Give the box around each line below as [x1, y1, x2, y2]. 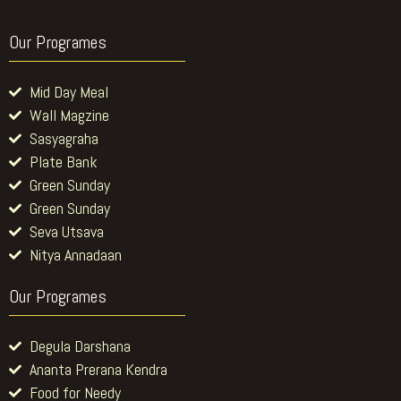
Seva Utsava [29, 220, 104, 242]
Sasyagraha [29, 127, 98, 149]
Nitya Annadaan [29, 243, 122, 265]
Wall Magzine [29, 104, 109, 125]
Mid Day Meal [29, 81, 108, 102]
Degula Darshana [29, 335, 131, 356]
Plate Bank [29, 150, 98, 172]
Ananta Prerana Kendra [29, 358, 167, 380]
